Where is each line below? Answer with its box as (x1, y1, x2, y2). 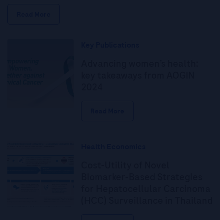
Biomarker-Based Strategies (81, 170, 202, 184)
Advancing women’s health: (81, 56, 198, 70)
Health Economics (81, 141, 146, 152)
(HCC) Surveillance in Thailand (81, 193, 213, 207)
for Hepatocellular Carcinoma (81, 182, 211, 195)
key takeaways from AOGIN (81, 68, 194, 82)
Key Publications (81, 39, 139, 51)
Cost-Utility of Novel (81, 158, 169, 172)
